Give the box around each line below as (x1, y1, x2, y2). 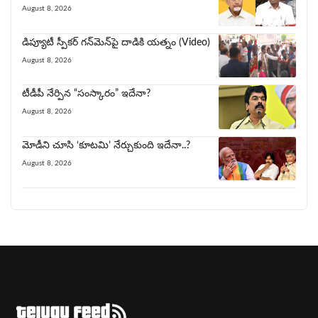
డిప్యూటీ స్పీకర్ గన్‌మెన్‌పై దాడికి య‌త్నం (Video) (22, 37, 210, 48)
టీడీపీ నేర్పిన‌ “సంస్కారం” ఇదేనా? (22, 89, 150, 99)
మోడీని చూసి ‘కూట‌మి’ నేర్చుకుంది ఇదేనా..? (22, 140, 190, 150)
